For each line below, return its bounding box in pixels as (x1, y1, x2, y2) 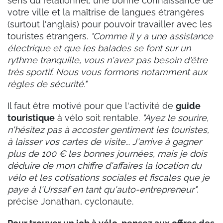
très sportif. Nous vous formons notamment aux (7, 67, 207, 78)
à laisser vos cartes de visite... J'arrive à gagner (7, 136, 202, 147)
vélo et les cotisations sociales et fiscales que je (7, 172, 210, 183)
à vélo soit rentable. (55, 112, 142, 123)
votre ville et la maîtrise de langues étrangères (7, 7, 204, 18)
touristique (7, 112, 55, 123)
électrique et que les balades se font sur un (7, 43, 191, 54)
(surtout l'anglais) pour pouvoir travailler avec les (7, 19, 212, 30)
